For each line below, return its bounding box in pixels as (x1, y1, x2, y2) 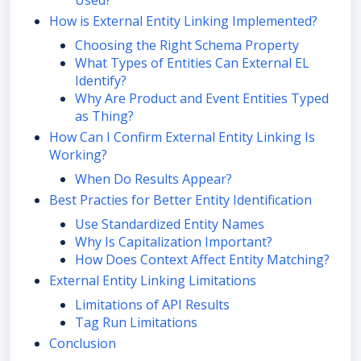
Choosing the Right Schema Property (75, 36, 299, 54)
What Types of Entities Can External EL (75, 54, 309, 72)
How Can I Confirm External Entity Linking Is (49, 128, 315, 146)
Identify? (75, 72, 127, 89)
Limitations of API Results (75, 296, 230, 313)
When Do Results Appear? (75, 170, 232, 188)
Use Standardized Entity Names (75, 215, 264, 233)
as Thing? (75, 107, 134, 125)
